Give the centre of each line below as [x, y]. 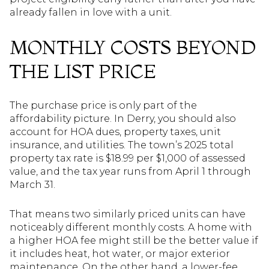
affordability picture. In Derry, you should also [123, 119]
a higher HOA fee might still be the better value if [134, 240]
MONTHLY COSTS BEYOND [133, 47]
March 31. [32, 185]
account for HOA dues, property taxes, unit [115, 132]
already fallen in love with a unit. [91, 13]
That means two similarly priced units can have [128, 214]
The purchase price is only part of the [103, 106]
